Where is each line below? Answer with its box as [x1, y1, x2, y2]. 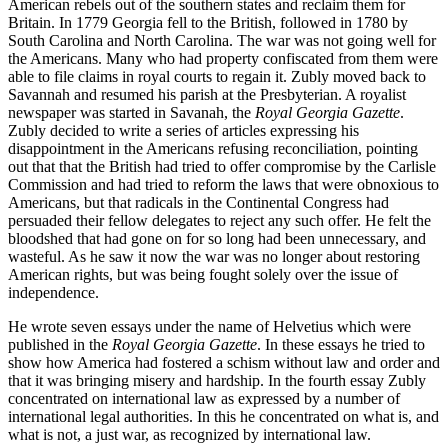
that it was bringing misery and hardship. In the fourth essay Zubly [8, 371, 426, 389]
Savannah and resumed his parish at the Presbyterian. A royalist [8, 85, 406, 103]
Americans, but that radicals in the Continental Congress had [8, 193, 389, 211]
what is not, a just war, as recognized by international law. [8, 425, 371, 443]
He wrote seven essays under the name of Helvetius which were [8, 317, 411, 335]
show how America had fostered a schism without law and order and [8, 353, 440, 371]
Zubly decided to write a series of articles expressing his [8, 121, 359, 139]
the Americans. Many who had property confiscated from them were [8, 49, 438, 67]
